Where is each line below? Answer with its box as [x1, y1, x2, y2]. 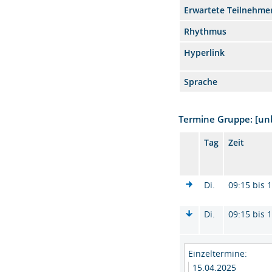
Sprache [184, 76, 218, 87]
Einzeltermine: [188, 248, 248, 259]
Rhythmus [184, 25, 227, 37]
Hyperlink [184, 47, 225, 58]
